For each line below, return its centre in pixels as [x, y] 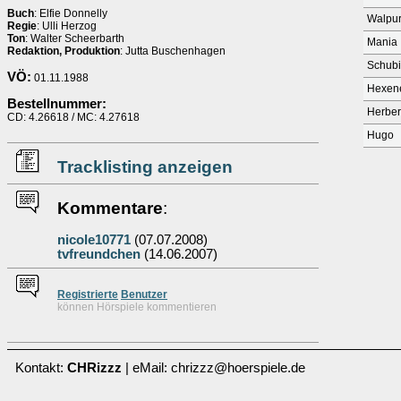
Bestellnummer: [57, 104]
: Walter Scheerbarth [75, 38]
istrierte [98, 294]
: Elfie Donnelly [71, 13]
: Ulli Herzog [67, 26]
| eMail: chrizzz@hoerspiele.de [213, 368]
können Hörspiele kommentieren [137, 307]
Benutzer [144, 294]
